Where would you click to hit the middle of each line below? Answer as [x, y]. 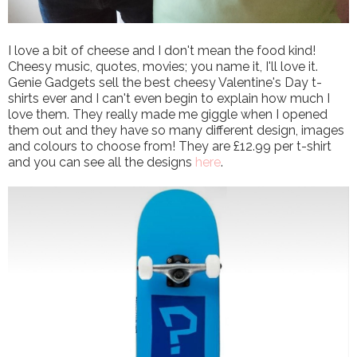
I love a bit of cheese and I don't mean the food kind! [162, 51]
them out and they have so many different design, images [176, 131]
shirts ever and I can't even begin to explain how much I [169, 99]
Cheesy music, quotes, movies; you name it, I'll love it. [163, 67]
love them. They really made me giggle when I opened [168, 115]
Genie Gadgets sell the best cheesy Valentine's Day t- [165, 83]
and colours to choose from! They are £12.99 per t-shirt [170, 147]
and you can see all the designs [102, 163]
